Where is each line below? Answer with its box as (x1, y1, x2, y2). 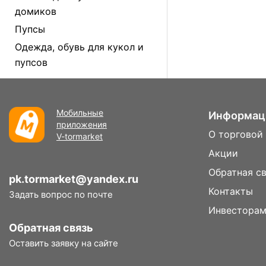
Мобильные (56, 107, 103, 118)
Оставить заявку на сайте (9, 237, 118, 249)
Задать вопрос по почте (9, 189, 113, 200)
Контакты (208, 185, 253, 197)
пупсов (15, 56, 47, 68)
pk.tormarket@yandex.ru (9, 173, 138, 185)
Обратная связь (9, 221, 93, 234)
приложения (56, 119, 107, 129)
